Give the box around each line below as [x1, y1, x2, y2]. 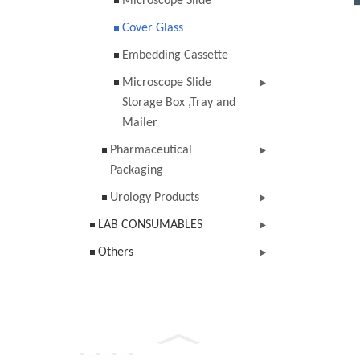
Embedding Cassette [122, 49, 228, 62]
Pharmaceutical [110, 144, 192, 157]
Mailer [122, 117, 157, 129]
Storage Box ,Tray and [122, 96, 235, 109]
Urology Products [110, 191, 199, 204]
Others [98, 246, 133, 259]
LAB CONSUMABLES [98, 219, 202, 231]
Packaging [110, 164, 163, 177]
